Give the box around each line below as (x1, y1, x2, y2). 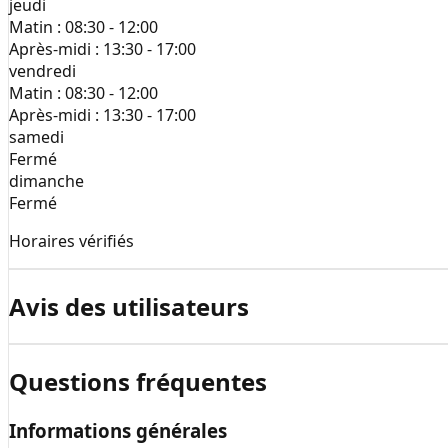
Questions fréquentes (9, 365, 267, 399)
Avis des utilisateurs (9, 290, 249, 324)
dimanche (9, 170, 84, 193)
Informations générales (9, 417, 227, 443)
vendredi (9, 60, 76, 83)
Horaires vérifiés (9, 230, 134, 253)
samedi (9, 126, 64, 149)
